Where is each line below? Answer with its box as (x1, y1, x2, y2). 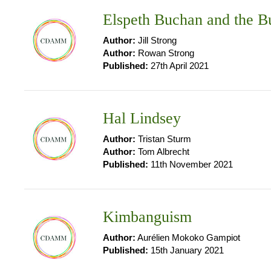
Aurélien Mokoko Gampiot (135, 232, 240, 243)
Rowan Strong (135, 48, 194, 58)
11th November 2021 (148, 159, 233, 169)
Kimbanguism (103, 208, 192, 226)
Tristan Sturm (135, 134, 191, 144)
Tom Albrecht (135, 146, 189, 157)
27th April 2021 (148, 60, 209, 71)
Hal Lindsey (103, 109, 181, 127)
